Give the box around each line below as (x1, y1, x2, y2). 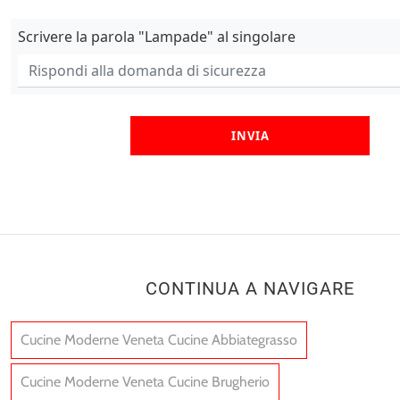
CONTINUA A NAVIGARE (146, 278, 354, 299)
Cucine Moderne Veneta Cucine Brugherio (21, 373, 270, 390)
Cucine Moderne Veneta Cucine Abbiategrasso (21, 331, 297, 348)
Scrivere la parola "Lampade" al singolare (18, 27, 296, 46)
